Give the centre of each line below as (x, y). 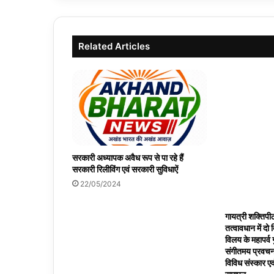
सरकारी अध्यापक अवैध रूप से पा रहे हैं (128, 158)
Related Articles (114, 46)
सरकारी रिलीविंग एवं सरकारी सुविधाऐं (126, 169)
